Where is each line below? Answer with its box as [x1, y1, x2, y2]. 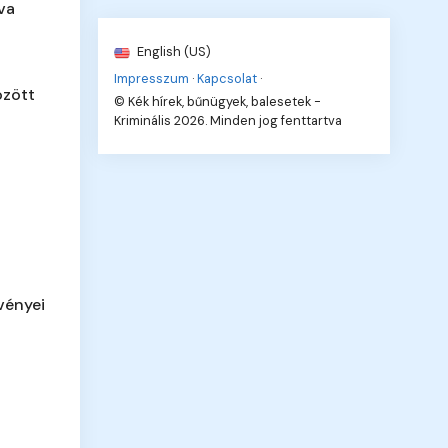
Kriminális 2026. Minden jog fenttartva [114, 111, 343, 129]
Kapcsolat [197, 69, 258, 87]
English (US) [134, 42, 212, 60]
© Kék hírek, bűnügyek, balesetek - [114, 92, 322, 110]
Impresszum [114, 69, 190, 87]
